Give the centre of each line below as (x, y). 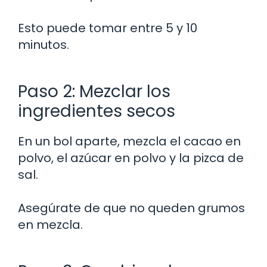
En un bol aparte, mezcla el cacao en (129, 141)
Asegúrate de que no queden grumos (131, 208)
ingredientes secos (97, 111)
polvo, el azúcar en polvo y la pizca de (131, 158)
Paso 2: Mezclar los (94, 91)
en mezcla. (50, 224)
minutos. (44, 44)
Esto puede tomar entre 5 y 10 (108, 28)
